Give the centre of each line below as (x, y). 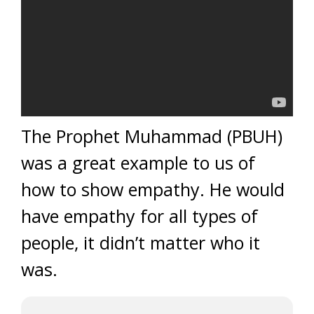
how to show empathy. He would (153, 189)
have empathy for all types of (139, 216)
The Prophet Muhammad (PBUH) (152, 136)
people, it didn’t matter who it (141, 243)
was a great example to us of (138, 163)
